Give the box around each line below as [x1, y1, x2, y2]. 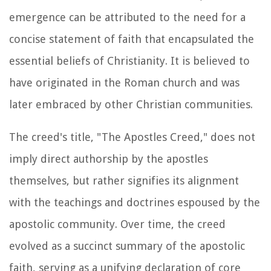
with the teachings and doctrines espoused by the [9, 195, 260, 209]
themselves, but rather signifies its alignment [9, 174, 239, 187]
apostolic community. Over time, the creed [9, 217, 226, 230]
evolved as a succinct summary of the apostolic [9, 239, 245, 252]
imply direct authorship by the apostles [9, 152, 208, 165]
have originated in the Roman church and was [9, 76, 240, 89]
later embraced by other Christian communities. [9, 97, 253, 111]
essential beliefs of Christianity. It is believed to [9, 54, 250, 67]
